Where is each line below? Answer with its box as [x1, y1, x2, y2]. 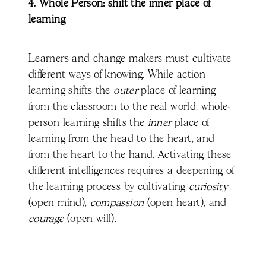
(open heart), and [144, 198, 227, 209]
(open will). [64, 214, 117, 225]
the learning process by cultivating [28, 182, 189, 193]
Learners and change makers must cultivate [28, 53, 232, 65]
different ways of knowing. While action [28, 69, 206, 81]
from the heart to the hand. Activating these [28, 150, 232, 161]
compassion [90, 198, 144, 209]
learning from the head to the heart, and [28, 134, 215, 145]
